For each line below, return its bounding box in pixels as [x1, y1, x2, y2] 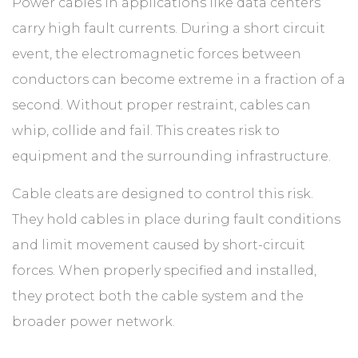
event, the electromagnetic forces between [12, 46, 301, 62]
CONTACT [24, 62, 76, 89]
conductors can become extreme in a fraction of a [12, 72, 345, 87]
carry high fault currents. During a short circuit [12, 21, 325, 36]
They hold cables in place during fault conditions [12, 212, 340, 227]
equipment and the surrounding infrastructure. [12, 149, 331, 164]
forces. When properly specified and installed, [12, 263, 316, 278]
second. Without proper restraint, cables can [12, 97, 311, 113]
